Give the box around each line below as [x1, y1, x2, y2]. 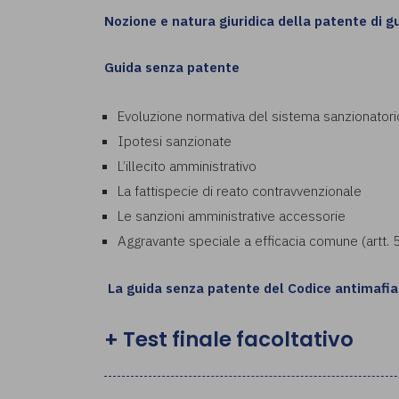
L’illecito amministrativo [118, 156, 256, 175]
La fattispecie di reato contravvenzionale [118, 181, 362, 199]
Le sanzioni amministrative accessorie [118, 206, 346, 224]
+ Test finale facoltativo [104, 324, 354, 354]
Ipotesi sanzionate [118, 131, 232, 150]
